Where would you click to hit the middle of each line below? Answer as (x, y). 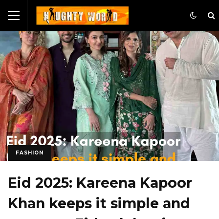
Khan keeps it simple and (99, 204)
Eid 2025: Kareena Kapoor (100, 183)
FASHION (30, 153)
